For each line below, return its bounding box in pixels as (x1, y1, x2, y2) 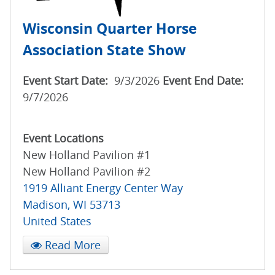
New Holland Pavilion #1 (23, 147, 150, 163)
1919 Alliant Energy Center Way (23, 180, 183, 196)
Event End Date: (163, 73, 244, 88)
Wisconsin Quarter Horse (23, 19, 197, 39)
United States (23, 214, 91, 229)
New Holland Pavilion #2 (23, 164, 150, 179)
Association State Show (23, 41, 186, 60)
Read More (42, 238, 101, 253)
